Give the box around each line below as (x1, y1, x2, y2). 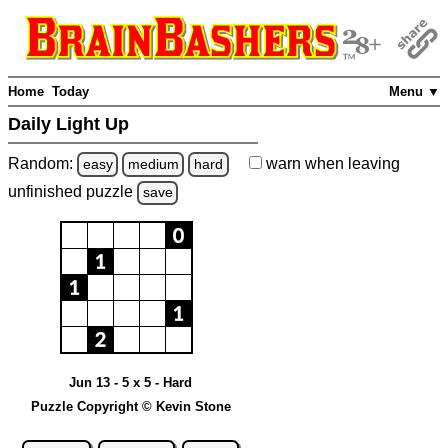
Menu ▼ (389, 84, 440, 100)
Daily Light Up (8, 114, 134, 135)
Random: (8, 154, 77, 172)
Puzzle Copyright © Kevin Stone (30, 398, 231, 414)
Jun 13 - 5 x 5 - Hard (69, 374, 192, 390)
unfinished (8, 183, 86, 201)
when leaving (300, 154, 400, 172)
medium (127, 155, 179, 172)
